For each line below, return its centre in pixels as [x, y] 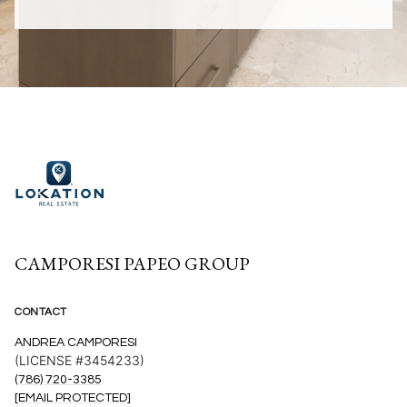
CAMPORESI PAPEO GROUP [132, 264]
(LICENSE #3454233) [79, 361]
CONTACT [41, 313]
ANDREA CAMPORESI [76, 343]
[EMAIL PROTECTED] [73, 398]
